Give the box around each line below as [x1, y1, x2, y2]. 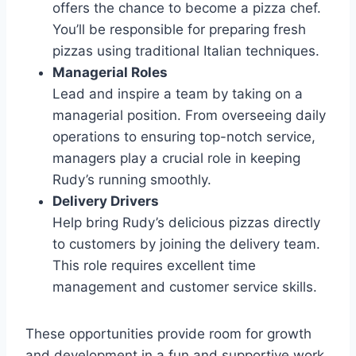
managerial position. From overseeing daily [52, 106, 326, 123]
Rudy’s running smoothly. [52, 171, 211, 188]
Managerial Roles [52, 64, 168, 80]
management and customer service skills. [52, 278, 317, 295]
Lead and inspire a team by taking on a [52, 85, 303, 102]
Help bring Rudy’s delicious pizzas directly [52, 214, 320, 230]
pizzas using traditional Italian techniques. [52, 42, 319, 59]
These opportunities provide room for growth [25, 325, 311, 342]
